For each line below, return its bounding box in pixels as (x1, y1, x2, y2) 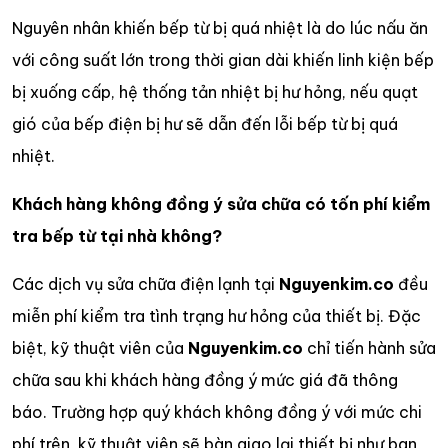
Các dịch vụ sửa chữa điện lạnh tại (12, 273, 279, 294)
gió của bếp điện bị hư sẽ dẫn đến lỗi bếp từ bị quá (12, 113, 398, 134)
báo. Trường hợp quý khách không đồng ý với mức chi (12, 401, 422, 422)
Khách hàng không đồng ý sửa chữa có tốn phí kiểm (12, 193, 430, 214)
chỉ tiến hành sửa (303, 337, 436, 358)
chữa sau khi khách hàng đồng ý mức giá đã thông (12, 369, 398, 390)
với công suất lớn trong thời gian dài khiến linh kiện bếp (12, 49, 434, 70)
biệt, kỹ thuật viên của (12, 337, 188, 358)
